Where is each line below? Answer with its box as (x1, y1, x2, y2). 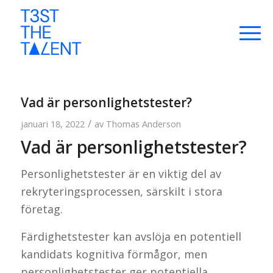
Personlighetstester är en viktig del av (20, 166, 221, 182)
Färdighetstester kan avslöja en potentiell (20, 229, 241, 244)
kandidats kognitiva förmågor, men (20, 246, 207, 261)
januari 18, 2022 (20, 118, 85, 130)
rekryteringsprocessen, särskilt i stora (20, 184, 222, 199)
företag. (20, 202, 63, 217)
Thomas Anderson (105, 118, 181, 130)
